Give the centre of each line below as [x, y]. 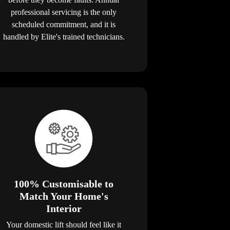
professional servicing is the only [64, 12]
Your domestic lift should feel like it [64, 224]
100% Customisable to [64, 184]
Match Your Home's [64, 196]
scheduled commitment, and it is [64, 24]
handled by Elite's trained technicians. [64, 36]
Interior [64, 208]
